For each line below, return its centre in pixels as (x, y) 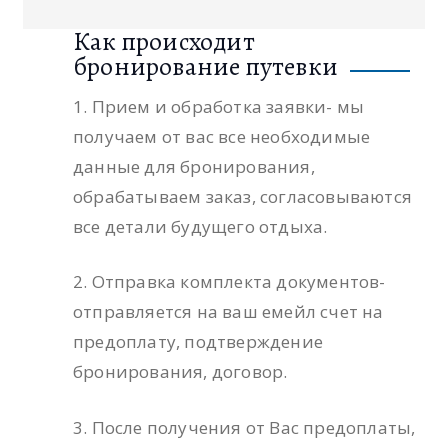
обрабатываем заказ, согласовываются (242, 196)
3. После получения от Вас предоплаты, (244, 427)
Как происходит (164, 41)
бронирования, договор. (180, 372)
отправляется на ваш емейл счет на (228, 312)
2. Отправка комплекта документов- (229, 282)
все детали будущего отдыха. (200, 226)
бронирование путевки (205, 66)
